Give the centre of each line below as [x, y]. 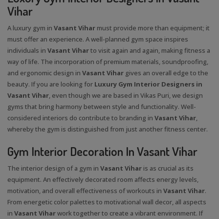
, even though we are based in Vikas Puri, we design [126, 95]
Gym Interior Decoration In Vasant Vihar [102, 151]
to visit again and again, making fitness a [150, 50]
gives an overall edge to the [167, 73]
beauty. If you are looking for [51, 84]
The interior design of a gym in [54, 168]
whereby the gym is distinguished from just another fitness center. [108, 129]
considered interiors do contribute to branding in [81, 118]
